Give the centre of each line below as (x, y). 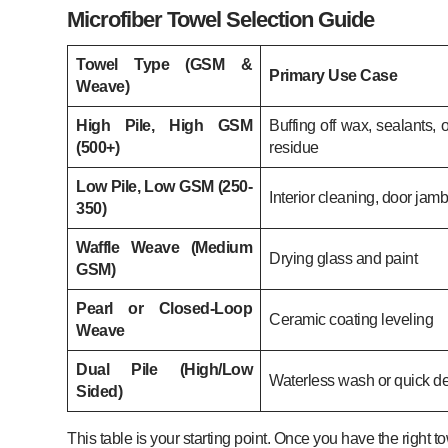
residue (294, 147)
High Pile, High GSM (164, 125)
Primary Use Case (333, 75)
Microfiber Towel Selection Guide (221, 19)
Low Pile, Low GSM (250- (164, 186)
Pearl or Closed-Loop (164, 308)
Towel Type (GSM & (164, 64)
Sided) (99, 391)
